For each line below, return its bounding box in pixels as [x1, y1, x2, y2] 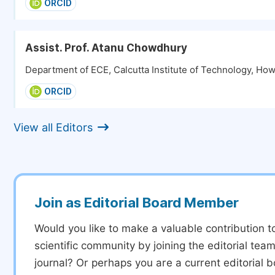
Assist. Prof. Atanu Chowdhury [25, 42, 187, 54]
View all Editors [14, 121, 93, 134]
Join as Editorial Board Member [34, 195, 239, 211]
